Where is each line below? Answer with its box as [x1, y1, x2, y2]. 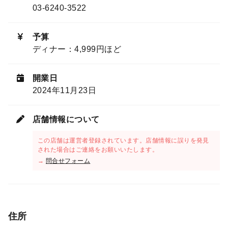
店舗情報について [33, 115, 100, 124]
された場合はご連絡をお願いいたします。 [38, 146, 159, 154]
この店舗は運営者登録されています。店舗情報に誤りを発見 [38, 137, 209, 145]
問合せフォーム [45, 157, 91, 165]
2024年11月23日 [33, 86, 97, 95]
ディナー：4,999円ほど [33, 45, 122, 54]
